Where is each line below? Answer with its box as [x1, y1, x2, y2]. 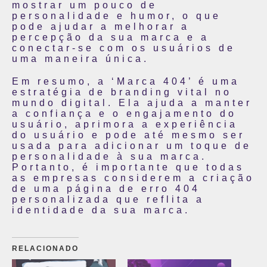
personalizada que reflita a [12, 194, 204, 204]
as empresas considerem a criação [12, 173, 254, 183]
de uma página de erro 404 [12, 184, 200, 194]
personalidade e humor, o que [12, 11, 221, 21]
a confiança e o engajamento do [12, 108, 237, 119]
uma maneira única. [12, 54, 149, 64]
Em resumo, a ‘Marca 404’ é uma [12, 76, 240, 86]
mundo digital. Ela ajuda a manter [12, 98, 252, 108]
